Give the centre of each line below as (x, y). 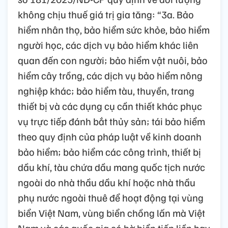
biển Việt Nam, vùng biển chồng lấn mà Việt (111, 212)
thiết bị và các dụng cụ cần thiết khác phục (110, 106)
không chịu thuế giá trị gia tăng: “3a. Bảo (106, 14)
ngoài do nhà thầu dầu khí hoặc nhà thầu (107, 182)
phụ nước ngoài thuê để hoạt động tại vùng (111, 197)
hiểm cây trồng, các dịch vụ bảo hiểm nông (110, 75)
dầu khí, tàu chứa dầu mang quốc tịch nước (111, 167)
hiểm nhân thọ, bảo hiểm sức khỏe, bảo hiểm (114, 29)
